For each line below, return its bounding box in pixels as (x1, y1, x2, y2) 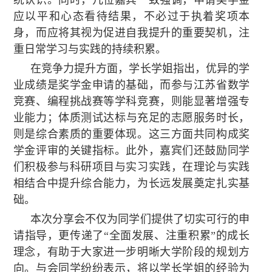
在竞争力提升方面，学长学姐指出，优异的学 (30, 62, 250, 75)
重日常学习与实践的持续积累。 (13, 42, 166, 55)
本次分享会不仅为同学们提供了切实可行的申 (30, 212, 250, 225)
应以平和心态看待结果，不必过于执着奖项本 (13, 10, 250, 22)
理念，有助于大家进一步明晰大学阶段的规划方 (13, 245, 250, 258)
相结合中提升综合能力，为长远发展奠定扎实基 (13, 177, 250, 189)
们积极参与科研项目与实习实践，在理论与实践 (13, 160, 250, 173)
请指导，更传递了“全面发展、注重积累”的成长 (13, 229, 250, 242)
